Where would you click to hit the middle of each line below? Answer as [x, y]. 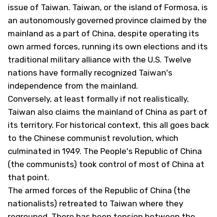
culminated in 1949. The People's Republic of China [105, 151]
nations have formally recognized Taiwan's [90, 73]
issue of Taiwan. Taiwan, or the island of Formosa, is [108, 7]
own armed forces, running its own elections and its [108, 46]
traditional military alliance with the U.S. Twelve [100, 60]
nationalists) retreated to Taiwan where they [95, 203]
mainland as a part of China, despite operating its [103, 33]
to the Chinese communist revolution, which [93, 138]
